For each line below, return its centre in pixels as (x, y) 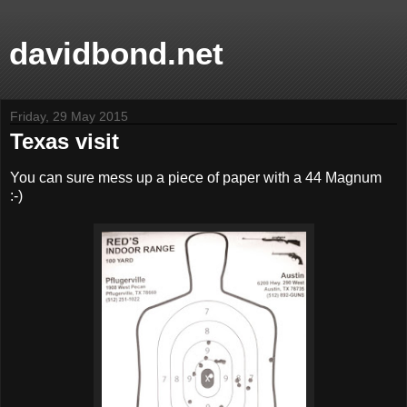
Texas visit (65, 141)
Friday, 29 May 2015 (69, 116)
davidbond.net (116, 54)
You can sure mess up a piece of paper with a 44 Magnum (196, 177)
